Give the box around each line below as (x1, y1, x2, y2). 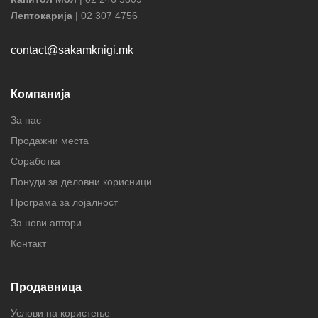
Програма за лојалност (11, 196, 118, 208)
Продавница (11, 280, 82, 293)
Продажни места (11, 134, 89, 146)
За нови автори (11, 216, 82, 229)
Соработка (11, 155, 60, 167)
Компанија (11, 87, 70, 100)
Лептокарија (11, 10, 72, 22)
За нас (11, 114, 41, 126)
